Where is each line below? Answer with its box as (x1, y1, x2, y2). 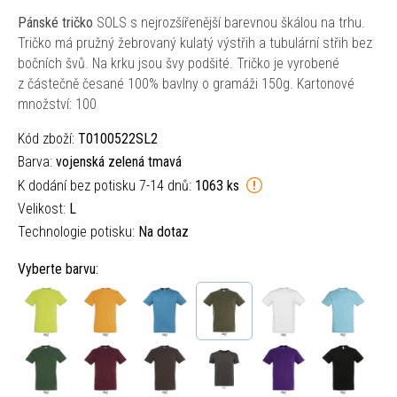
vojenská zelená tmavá (56, 153, 182, 170)
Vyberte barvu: (18, 261, 98, 277)
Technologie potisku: (18, 223, 138, 240)
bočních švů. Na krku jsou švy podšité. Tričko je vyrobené (18, 55, 339, 72)
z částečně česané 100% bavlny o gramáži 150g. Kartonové (18, 75, 354, 92)
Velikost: (18, 200, 69, 217)
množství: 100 (18, 96, 97, 113)
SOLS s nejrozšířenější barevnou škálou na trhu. (93, 14, 365, 31)
